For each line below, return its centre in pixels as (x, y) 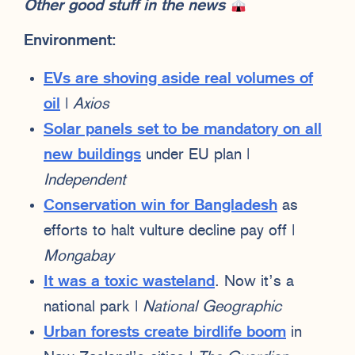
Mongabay (79, 256)
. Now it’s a (254, 282)
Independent (85, 180)
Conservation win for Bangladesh (160, 206)
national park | (93, 307)
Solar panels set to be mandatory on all (183, 130)
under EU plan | (195, 155)
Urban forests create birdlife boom (165, 332)
